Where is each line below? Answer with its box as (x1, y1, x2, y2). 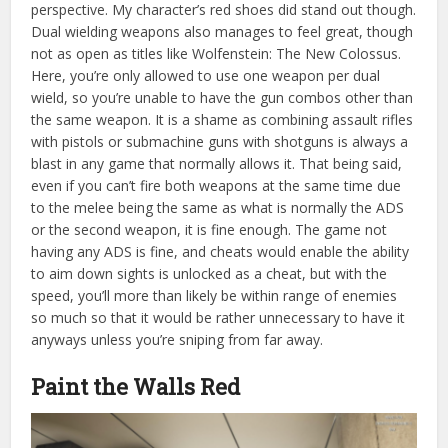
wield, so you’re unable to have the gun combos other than (31, 87, 414, 107)
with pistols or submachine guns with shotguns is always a (31, 131, 409, 151)
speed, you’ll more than (31, 285, 187, 305)
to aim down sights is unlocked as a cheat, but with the (31, 263, 388, 283)
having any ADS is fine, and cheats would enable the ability (31, 241, 410, 261)
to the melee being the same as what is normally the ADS (31, 197, 405, 217)
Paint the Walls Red (31, 371, 246, 401)
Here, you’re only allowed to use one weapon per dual (31, 65, 381, 85)
